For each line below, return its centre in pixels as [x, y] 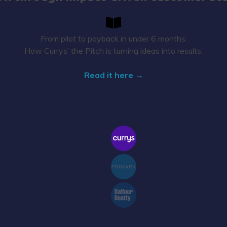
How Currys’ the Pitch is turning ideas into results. [113, 50]
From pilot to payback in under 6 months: [113, 38]
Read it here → [113, 75]
